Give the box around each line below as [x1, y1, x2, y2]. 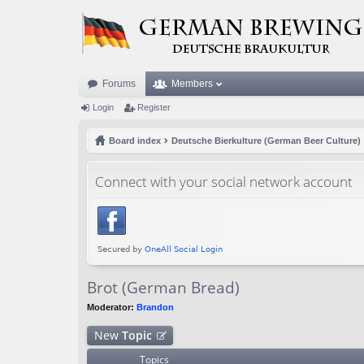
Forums [102, 78, 136, 89]
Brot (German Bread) [87, 277, 240, 299]
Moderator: [87, 301, 134, 312]
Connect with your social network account [95, 171, 353, 191]
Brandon [136, 301, 174, 312]
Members [171, 78, 213, 89]
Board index [109, 136, 161, 145]
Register [137, 102, 171, 112]
